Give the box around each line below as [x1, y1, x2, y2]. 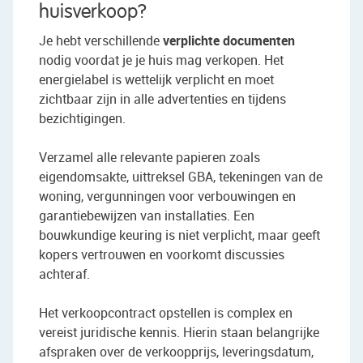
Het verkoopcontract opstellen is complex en [39, 304, 293, 322]
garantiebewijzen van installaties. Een [39, 207, 254, 225]
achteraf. [39, 265, 90, 284]
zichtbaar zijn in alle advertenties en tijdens [39, 90, 286, 109]
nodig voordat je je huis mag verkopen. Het [39, 51, 284, 70]
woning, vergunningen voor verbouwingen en [39, 187, 296, 206]
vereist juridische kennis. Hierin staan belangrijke [39, 323, 319, 342]
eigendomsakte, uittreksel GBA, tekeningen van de [39, 168, 322, 186]
